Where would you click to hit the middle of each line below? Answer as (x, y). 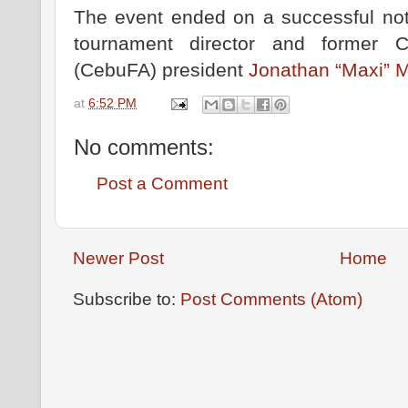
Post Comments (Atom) (271, 300)
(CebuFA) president (161, 70)
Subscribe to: (127, 300)
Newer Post (118, 259)
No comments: (144, 147)
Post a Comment (162, 184)
